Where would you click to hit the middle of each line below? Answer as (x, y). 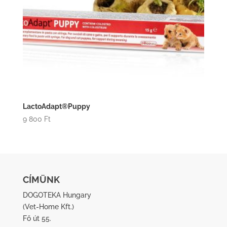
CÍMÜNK (41, 179)
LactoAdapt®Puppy (56, 107)
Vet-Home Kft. (48, 206)
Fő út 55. (37, 218)
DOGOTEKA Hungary (57, 195)
